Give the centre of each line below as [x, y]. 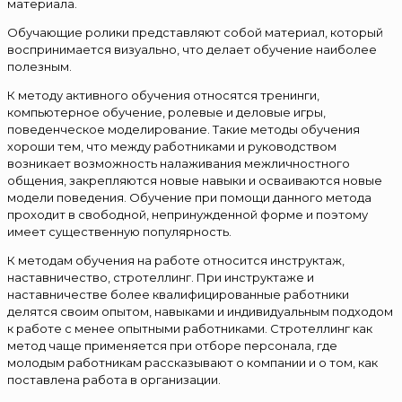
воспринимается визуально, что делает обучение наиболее [192, 49]
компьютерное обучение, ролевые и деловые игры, [166, 112]
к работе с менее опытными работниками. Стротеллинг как [190, 328]
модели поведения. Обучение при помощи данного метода [189, 197]
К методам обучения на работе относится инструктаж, [176, 260]
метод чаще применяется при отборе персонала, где [172, 345]
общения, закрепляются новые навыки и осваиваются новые [195, 180]
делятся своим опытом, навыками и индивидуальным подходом [200, 311]
